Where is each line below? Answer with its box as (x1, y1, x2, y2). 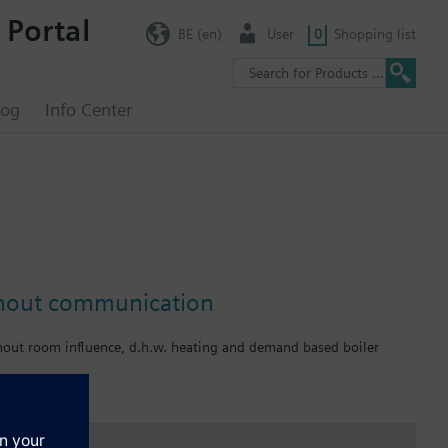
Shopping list (334, 25, 416, 42)
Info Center (45, 99, 132, 120)
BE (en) (177, 25, 222, 42)
